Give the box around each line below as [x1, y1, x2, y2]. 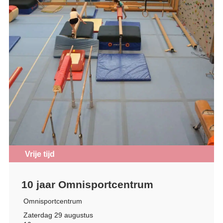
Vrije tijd [24, 149, 55, 158]
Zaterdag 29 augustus [23, 211, 93, 219]
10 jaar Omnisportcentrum [21, 178, 153, 190]
